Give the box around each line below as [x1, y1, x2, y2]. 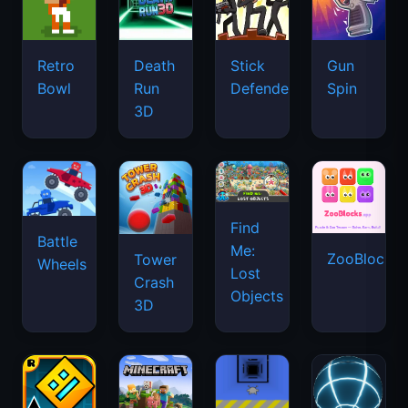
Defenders [230, 79, 301, 98]
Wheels [37, 255, 87, 274]
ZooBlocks [327, 250, 400, 269]
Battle [37, 232, 77, 251]
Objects [230, 287, 283, 306]
